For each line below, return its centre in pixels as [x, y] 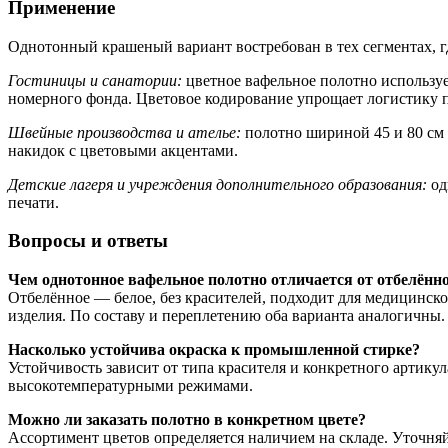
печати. [33, 202]
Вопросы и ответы [88, 241]
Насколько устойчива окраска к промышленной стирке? [214, 349]
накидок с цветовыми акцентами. [123, 150]
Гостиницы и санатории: [95, 80]
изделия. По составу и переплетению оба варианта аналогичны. [226, 315]
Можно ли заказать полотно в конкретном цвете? [187, 419]
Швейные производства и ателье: [124, 132]
